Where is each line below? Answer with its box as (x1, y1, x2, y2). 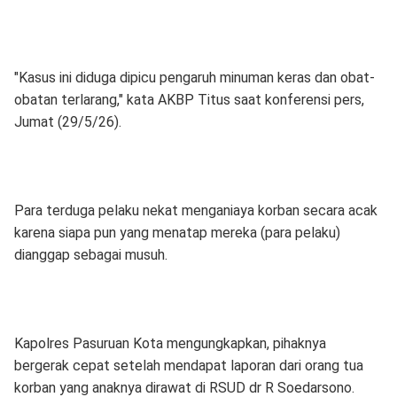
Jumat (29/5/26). (13, 113, 121, 130)
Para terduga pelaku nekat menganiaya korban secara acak (13, 201, 378, 219)
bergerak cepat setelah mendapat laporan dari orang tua (13, 356, 363, 374)
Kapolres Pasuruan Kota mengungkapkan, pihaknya (13, 334, 326, 352)
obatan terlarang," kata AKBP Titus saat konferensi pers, (13, 90, 364, 108)
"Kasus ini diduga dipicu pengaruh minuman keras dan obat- (13, 68, 375, 86)
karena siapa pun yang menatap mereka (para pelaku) (13, 223, 340, 241)
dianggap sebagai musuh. (13, 245, 167, 263)
